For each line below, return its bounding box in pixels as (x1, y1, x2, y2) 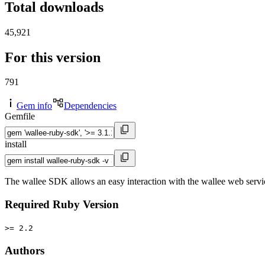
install (5, 139, 27, 150)
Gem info (17, 101, 52, 111)
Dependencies (64, 101, 117, 111)
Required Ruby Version (5, 198, 119, 211)
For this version (5, 49, 101, 65)
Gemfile (5, 111, 35, 122)
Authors (5, 244, 44, 257)
